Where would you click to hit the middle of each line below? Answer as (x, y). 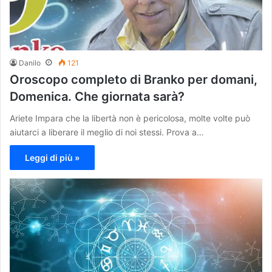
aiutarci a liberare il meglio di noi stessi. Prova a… (107, 132)
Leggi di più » (52, 158)
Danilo (30, 63)
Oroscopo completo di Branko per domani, (134, 80)
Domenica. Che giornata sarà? (97, 97)
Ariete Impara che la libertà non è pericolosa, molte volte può (130, 118)
